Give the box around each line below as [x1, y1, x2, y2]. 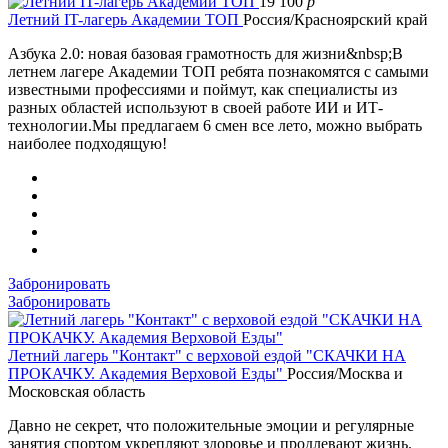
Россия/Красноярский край [243, 10, 428, 28]
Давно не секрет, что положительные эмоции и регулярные [8, 416, 414, 434]
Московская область [8, 382, 145, 400]
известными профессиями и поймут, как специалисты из [8, 80, 397, 98]
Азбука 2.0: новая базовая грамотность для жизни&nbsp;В [8, 44, 403, 62]
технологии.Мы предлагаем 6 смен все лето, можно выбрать [8, 116, 422, 134]
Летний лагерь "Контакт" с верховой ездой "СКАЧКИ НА [8, 346, 406, 364]
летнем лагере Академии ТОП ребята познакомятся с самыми [8, 62, 429, 80]
